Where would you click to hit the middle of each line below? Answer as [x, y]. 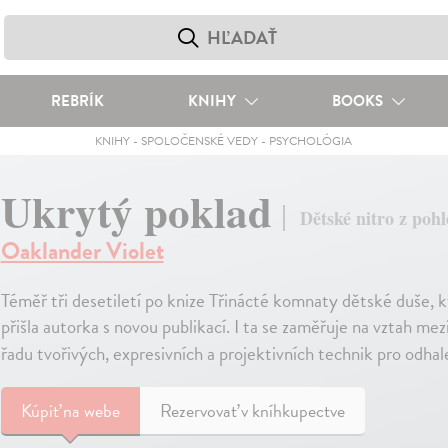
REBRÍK [77, 101]
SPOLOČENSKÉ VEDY [200, 141]
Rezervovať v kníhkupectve [252, 411]
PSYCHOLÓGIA [311, 141]
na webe [91, 411]
